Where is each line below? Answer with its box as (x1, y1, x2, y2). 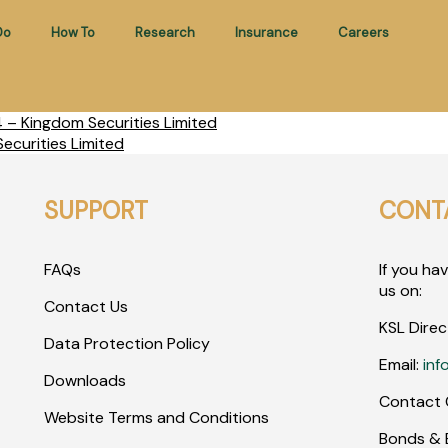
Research (134, 24, 195, 41)
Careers (337, 24, 389, 41)
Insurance (234, 24, 298, 41)
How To (50, 24, 95, 41)
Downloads (43, 370, 126, 391)
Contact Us (43, 296, 128, 317)
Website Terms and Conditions (43, 407, 269, 428)
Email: (379, 354, 424, 375)
